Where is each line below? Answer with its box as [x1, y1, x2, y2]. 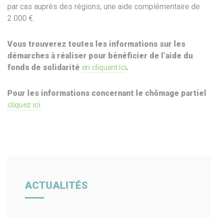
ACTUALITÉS [25, 179, 88, 191]
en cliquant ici [82, 63, 127, 73]
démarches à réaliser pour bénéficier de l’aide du [7, 51, 193, 61]
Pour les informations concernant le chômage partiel [7, 88, 206, 98]
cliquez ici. [7, 100, 42, 109]
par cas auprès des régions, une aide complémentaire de [7, 2, 200, 12]
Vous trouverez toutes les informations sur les [7, 39, 185, 49]
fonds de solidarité [7, 63, 82, 73]
